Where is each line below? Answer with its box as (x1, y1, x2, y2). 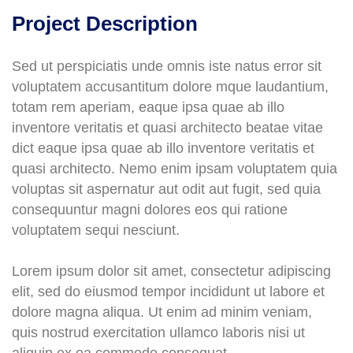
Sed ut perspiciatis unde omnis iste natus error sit (12, 58, 321, 74)
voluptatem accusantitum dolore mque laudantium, (12, 79, 329, 95)
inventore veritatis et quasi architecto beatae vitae (12, 120, 323, 136)
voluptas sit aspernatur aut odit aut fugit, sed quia (12, 181, 321, 197)
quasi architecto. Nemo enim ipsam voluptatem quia (12, 161, 337, 176)
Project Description (12, 12, 198, 35)
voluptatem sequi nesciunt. (12, 222, 180, 238)
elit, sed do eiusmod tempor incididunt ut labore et (12, 284, 325, 299)
